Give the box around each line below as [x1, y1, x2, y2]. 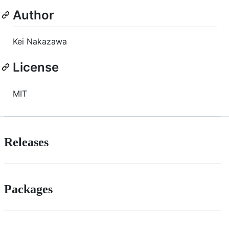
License [13, 60, 59, 75]
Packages [4, 182, 53, 196]
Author [13, 7, 54, 22]
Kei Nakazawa [13, 36, 67, 47]
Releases [4, 135, 49, 149]
